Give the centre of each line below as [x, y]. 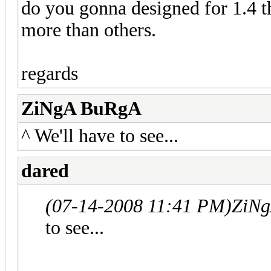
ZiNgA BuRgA [81, 108]
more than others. [89, 30]
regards [50, 73]
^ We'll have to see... [100, 135]
